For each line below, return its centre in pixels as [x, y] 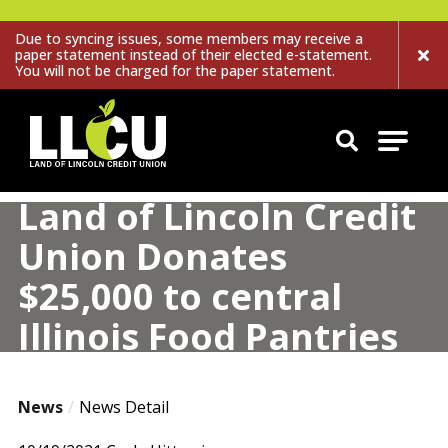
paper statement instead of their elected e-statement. [193, 54]
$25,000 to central [179, 296]
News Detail [123, 407]
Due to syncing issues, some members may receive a [189, 38]
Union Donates [152, 256]
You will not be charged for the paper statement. [175, 70]
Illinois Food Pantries [207, 336]
